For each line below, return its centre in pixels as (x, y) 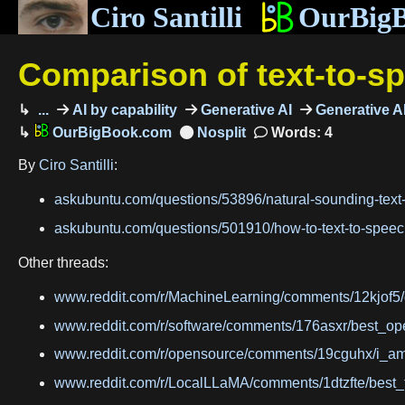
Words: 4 (300, 132)
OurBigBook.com (110, 132)
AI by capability (122, 109)
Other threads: (63, 262)
